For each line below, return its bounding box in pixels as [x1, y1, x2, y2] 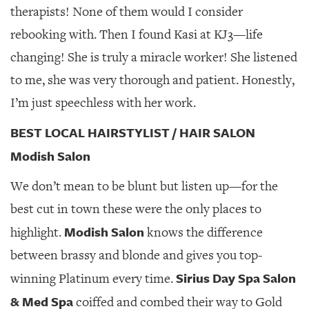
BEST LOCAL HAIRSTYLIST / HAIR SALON [10, 123, 255, 141]
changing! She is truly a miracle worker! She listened [10, 49, 297, 66]
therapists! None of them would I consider [10, 3, 243, 20]
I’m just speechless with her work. [10, 94, 196, 111]
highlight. [10, 224, 64, 241]
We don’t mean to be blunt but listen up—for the [10, 178, 278, 195]
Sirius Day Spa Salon [176, 269, 296, 287]
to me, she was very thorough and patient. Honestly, [10, 72, 295, 88]
